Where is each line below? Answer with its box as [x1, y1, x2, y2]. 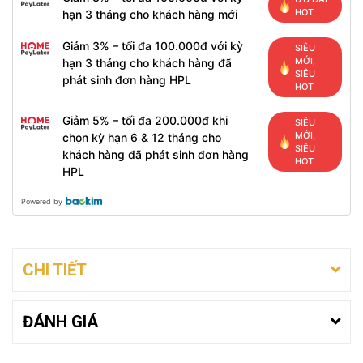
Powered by [21, 197, 62, 206]
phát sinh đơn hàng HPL [62, 73, 191, 87]
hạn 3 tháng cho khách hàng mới [62, 7, 237, 21]
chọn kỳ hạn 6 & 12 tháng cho [62, 130, 221, 144]
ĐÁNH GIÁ [23, 312, 98, 331]
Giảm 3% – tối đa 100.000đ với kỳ [62, 39, 243, 53]
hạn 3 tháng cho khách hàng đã [62, 56, 232, 70]
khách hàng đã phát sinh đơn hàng [62, 147, 249, 161]
